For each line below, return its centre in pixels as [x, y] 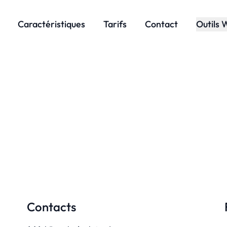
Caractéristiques [51, 24]
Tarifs [115, 24]
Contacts [52, 207]
